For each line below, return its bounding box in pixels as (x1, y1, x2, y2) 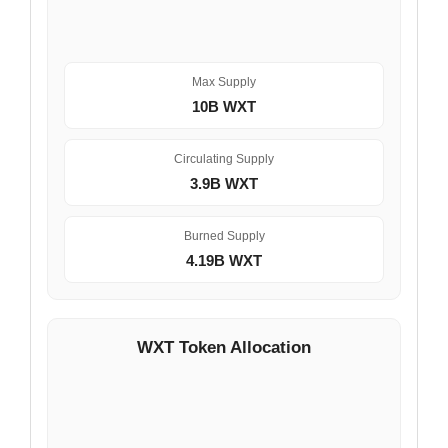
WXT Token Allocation (137, 337, 311, 357)
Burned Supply (183, 228, 265, 243)
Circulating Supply (174, 151, 274, 166)
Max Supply (192, 74, 256, 89)
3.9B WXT (190, 174, 258, 192)
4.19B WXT (186, 251, 262, 269)
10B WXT (192, 97, 256, 115)
